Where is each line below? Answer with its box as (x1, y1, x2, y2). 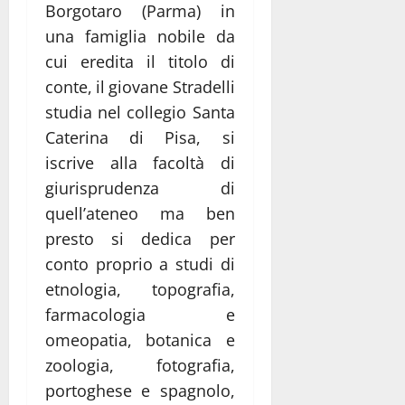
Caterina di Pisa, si (45, 126, 235, 148)
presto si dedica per (45, 227, 235, 250)
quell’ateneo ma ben (45, 202, 235, 224)
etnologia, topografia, (45, 278, 235, 300)
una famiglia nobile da (45, 24, 235, 47)
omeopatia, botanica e (45, 328, 235, 351)
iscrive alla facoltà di (45, 151, 235, 174)
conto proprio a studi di (45, 252, 235, 275)
